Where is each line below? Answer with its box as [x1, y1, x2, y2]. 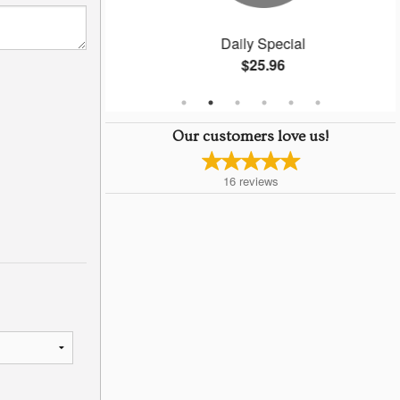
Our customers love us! [172, 127, 329, 145]
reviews [238, 171, 279, 189]
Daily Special [208, 33, 294, 54]
